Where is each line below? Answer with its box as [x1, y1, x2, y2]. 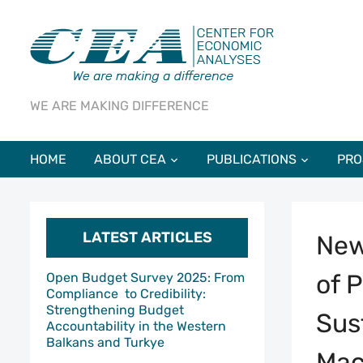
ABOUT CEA [94, 152, 166, 167]
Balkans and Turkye [46, 335, 164, 350]
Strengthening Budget [46, 302, 184, 318]
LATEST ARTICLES [82, 228, 212, 246]
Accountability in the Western [46, 318, 226, 334]
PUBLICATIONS [207, 152, 297, 167]
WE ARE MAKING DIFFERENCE [30, 98, 209, 113]
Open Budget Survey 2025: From [46, 270, 245, 285]
